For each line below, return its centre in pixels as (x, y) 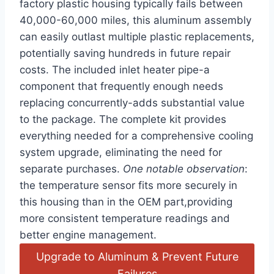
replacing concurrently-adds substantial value (132, 103)
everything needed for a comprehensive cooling (136, 136)
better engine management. (88, 235)
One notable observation (184, 169)
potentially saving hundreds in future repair (125, 54)
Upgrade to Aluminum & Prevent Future (137, 256)
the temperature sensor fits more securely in (128, 186)
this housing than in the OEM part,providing (126, 202)
